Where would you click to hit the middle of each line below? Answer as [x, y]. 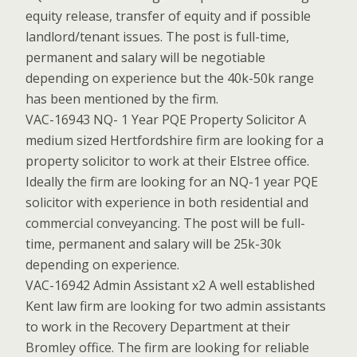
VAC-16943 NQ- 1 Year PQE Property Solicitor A [166, 120]
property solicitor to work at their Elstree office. [167, 161]
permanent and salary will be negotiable [145, 57]
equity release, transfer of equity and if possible [168, 16]
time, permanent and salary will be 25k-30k [153, 244]
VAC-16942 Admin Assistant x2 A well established [170, 285]
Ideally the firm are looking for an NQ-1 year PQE [172, 182]
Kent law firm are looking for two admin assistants [176, 306]
